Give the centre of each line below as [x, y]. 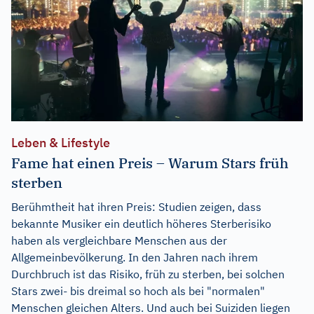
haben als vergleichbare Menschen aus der [119, 240]
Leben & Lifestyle [61, 142]
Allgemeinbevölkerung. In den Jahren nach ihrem [135, 257]
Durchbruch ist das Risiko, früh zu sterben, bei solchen [148, 274]
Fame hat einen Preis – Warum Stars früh [150, 163]
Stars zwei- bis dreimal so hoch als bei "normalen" [138, 291]
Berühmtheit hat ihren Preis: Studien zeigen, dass [136, 206]
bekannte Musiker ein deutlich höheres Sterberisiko [141, 223]
